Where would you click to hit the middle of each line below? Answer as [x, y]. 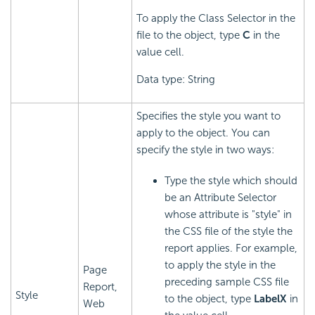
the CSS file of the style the [229, 232]
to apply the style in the [220, 265]
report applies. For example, [231, 249]
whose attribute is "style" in [228, 215]
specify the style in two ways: [205, 150]
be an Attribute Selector [220, 198]
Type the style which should [231, 181]
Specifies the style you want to [208, 116]
